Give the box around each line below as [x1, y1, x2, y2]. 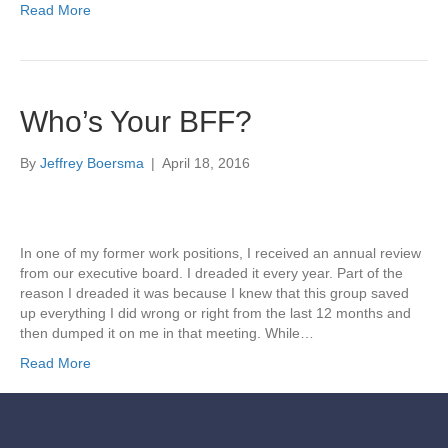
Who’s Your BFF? [20, 105, 252, 138]
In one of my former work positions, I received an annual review [20, 245, 421, 261]
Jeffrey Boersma [40, 155, 144, 171]
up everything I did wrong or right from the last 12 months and [20, 305, 411, 321]
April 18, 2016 [162, 155, 250, 171]
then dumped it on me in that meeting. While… [20, 325, 314, 341]
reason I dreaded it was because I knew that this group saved [20, 285, 409, 301]
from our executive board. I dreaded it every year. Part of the [20, 265, 403, 281]
